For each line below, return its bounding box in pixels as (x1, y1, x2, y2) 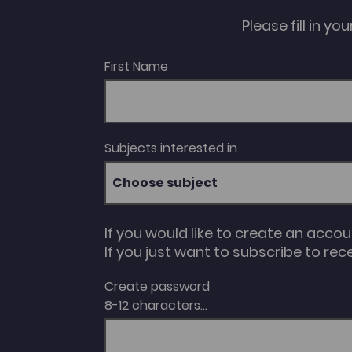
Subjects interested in (104, 139, 237, 158)
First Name (104, 57, 168, 76)
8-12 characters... (104, 296, 207, 315)
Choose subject (112, 174, 218, 192)
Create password (104, 277, 210, 296)
